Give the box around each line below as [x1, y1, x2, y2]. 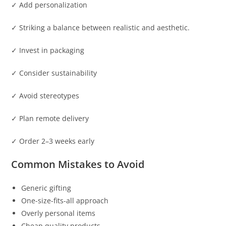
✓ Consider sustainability [11, 68, 97, 78]
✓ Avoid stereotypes [11, 91, 80, 101]
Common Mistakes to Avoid [11, 157, 145, 172]
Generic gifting [21, 183, 72, 193]
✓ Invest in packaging [11, 45, 85, 55]
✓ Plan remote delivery [11, 114, 89, 124]
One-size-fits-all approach [21, 196, 109, 206]
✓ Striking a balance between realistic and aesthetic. [11, 23, 190, 33]
